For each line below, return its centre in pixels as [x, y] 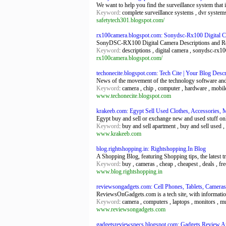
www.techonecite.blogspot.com [134, 96]
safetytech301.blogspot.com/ [130, 20]
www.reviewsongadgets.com [131, 209]
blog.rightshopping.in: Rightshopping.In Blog [151, 149]
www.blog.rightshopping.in [129, 172]
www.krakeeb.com [119, 134]
